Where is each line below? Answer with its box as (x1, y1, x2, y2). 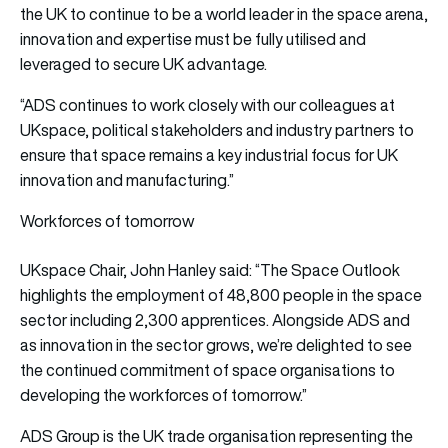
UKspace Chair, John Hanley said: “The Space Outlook (20, 258, 400, 281)
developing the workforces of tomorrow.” (20, 383, 307, 406)
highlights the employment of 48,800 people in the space (20, 283, 422, 306)
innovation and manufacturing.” (20, 168, 234, 191)
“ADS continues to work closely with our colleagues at (20, 93, 395, 116)
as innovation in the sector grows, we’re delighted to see (20, 333, 412, 356)
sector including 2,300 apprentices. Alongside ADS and (20, 308, 410, 331)
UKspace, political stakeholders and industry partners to (20, 118, 414, 141)
